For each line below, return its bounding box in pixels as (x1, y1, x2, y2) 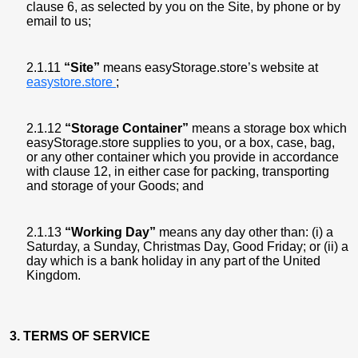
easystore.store (26, 75, 116, 89)
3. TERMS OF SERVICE (10, 329, 153, 343)
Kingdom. (26, 268, 81, 282)
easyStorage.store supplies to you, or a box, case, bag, (26, 136, 335, 149)
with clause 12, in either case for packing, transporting (26, 165, 329, 178)
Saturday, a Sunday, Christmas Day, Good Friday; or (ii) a (26, 240, 348, 253)
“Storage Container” (65, 121, 189, 135)
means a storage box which (189, 121, 347, 135)
